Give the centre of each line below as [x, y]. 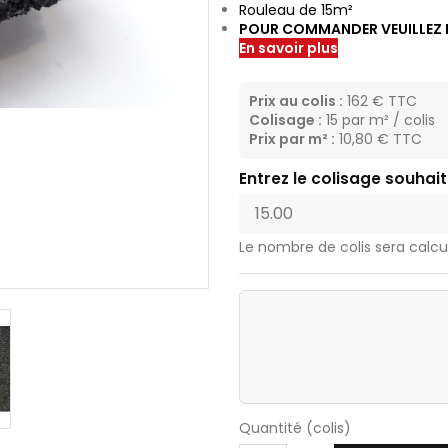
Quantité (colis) [295, 427]
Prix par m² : [292, 138]
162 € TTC [380, 100]
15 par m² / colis [378, 119]
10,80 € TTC [378, 138]
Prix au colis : [296, 100]
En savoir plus [288, 47]
